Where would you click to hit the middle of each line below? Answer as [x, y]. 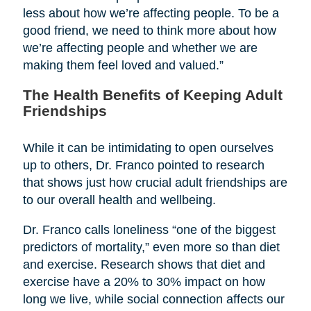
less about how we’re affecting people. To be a [151, 13]
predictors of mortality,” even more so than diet [151, 247]
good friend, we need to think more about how [149, 30]
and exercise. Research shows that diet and [144, 264]
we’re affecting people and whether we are [140, 48]
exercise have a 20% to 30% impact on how [144, 281]
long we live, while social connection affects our [153, 299]
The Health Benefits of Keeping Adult [152, 94]
